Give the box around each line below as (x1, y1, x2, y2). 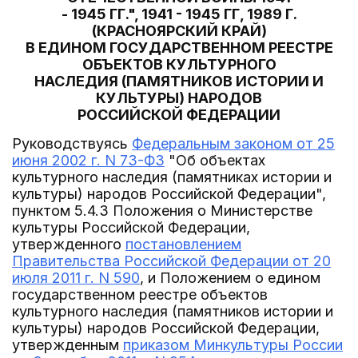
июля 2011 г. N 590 (12, 269, 140, 286)
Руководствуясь (12, 135, 132, 152)
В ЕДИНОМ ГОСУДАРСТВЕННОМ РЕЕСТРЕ (25, 39, 333, 56)
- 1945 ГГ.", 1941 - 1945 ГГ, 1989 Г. (61, 6, 297, 22)
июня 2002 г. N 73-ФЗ (12, 152, 165, 169)
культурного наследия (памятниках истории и (12, 169, 332, 185)
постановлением (125, 236, 241, 253)
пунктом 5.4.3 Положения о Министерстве (12, 202, 312, 219)
